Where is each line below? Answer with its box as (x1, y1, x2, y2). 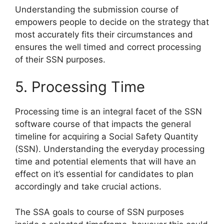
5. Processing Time (15, 78, 145, 96)
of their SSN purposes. (15, 54, 105, 64)
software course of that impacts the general (15, 119, 191, 129)
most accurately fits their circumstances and (15, 29, 193, 39)
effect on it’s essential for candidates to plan (15, 169, 193, 179)
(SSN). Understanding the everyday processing (15, 144, 204, 154)
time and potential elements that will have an (15, 156, 196, 167)
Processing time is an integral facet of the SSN (15, 106, 202, 117)
